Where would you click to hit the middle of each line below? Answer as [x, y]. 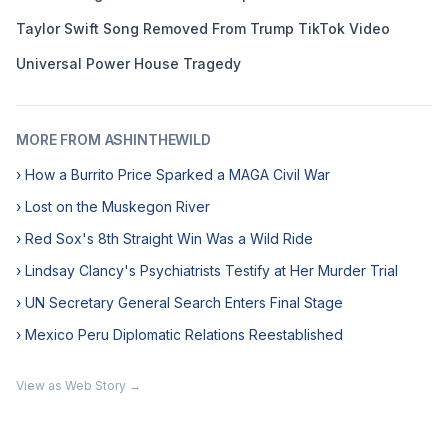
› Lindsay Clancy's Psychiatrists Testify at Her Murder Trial [207, 270]
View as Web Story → [78, 385]
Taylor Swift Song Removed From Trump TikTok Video [203, 28]
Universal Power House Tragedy [128, 63]
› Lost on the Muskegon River [113, 206]
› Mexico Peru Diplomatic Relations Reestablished [179, 334]
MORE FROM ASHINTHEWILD [113, 139]
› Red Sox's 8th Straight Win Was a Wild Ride [164, 238]
